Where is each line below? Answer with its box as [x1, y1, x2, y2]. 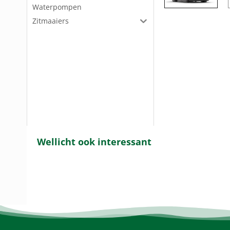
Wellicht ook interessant [37, 136, 151, 148]
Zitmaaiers [32, 16, 69, 26]
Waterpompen [32, 2, 82, 12]
